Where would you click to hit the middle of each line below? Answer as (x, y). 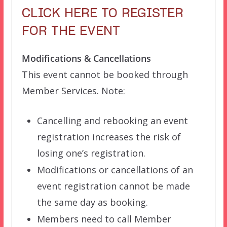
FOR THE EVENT (71, 31)
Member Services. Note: (73, 91)
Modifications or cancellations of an (115, 170)
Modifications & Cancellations (86, 59)
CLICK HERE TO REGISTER (102, 14)
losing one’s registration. (91, 153)
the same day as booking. (92, 202)
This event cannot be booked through (105, 75)
